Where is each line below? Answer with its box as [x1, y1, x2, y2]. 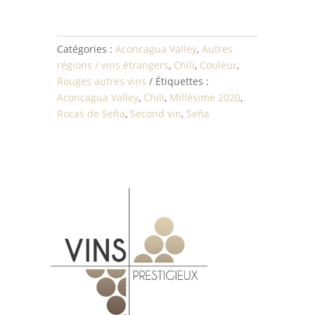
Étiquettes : [155, 75, 209, 89]
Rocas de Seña [56, 107, 125, 121]
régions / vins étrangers [56, 58, 169, 72]
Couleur [199, 58, 237, 72]
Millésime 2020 [169, 91, 240, 105]
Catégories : [56, 42, 115, 56]
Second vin [129, 107, 181, 121]
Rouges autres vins [56, 75, 146, 89]
